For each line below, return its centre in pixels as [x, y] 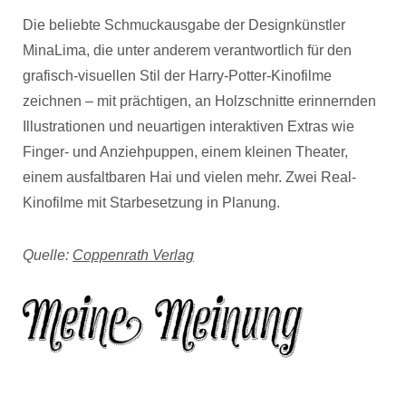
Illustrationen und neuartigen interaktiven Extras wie [188, 126]
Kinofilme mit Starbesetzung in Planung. [151, 202]
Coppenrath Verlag [133, 255]
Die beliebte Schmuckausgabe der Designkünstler [184, 24]
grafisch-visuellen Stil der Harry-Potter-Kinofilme [177, 75]
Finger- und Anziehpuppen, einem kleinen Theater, [185, 151]
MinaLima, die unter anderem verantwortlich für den [187, 50]
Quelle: [48, 255]
